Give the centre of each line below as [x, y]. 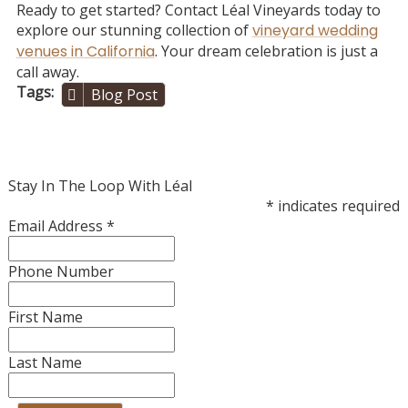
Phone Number [61, 271]
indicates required [337, 205]
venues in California [85, 51]
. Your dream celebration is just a [266, 51]
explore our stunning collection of [134, 30]
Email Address [57, 225]
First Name [45, 316]
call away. [47, 71]
